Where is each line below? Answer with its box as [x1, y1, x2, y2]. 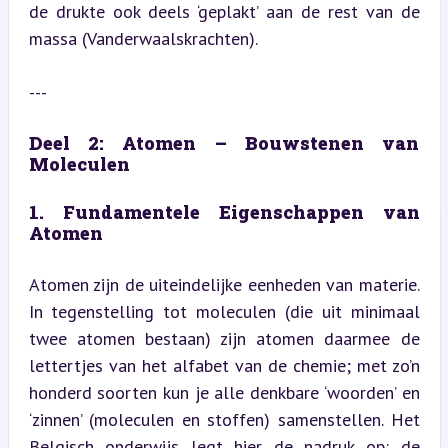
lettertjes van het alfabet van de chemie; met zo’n [28, 353, 420, 377]
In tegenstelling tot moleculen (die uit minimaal [28, 299, 420, 323]
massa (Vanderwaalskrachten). [28, 26, 258, 50]
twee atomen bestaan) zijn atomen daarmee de [28, 326, 420, 350]
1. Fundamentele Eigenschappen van [28, 199, 420, 224]
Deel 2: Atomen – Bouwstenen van [28, 130, 420, 155]
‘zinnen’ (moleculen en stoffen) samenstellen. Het [28, 407, 420, 431]
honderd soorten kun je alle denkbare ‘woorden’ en [28, 380, 420, 404]
